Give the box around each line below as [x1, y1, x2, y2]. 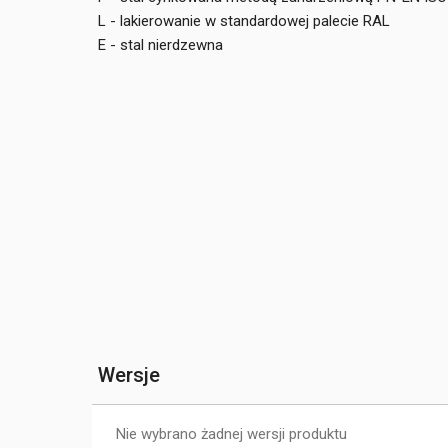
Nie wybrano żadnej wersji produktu [116, 424, 347, 443]
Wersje [98, 362, 160, 387]
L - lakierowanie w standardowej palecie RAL [98, 12, 390, 30]
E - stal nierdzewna [98, 36, 223, 54]
